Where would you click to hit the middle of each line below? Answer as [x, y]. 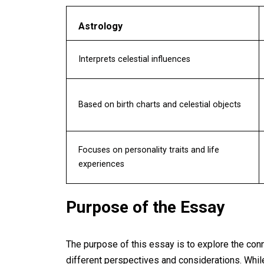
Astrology [100, 26]
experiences [101, 164]
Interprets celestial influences [134, 59]
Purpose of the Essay [145, 207]
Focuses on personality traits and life [149, 150]
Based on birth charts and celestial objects [160, 105]
